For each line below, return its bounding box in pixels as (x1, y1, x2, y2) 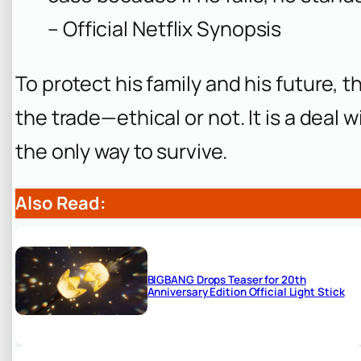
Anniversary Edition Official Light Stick (147, 284, 345, 299)
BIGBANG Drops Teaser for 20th (147, 272, 306, 287)
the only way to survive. (15, 136, 227, 165)
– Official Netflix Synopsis (48, 15, 282, 44)
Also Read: (15, 190, 106, 215)
